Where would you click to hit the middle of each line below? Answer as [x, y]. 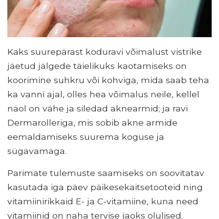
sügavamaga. [37, 151]
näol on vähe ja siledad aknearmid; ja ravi [98, 109]
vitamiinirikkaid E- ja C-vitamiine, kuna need [103, 201]
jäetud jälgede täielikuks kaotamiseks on [97, 66]
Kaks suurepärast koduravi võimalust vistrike [105, 52]
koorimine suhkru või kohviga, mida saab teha [108, 80]
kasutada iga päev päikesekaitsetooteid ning [105, 187]
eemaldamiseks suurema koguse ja [86, 137]
